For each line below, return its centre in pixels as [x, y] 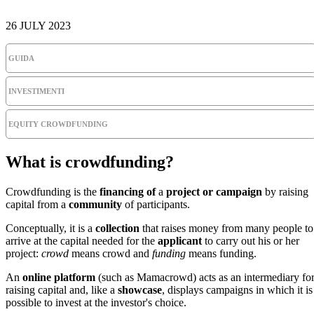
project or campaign [214, 191]
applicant [180, 240]
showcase [140, 289]
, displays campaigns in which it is [237, 289]
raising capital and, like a [62, 289]
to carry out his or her [251, 240]
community [95, 204]
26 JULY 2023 [38, 25]
